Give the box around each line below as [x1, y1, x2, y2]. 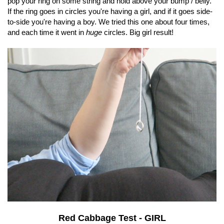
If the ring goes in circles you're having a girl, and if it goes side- [7, 7, 212, 16]
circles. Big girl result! [102, 28, 173, 37]
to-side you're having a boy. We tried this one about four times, [7, 17, 209, 26]
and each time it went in [7, 28, 86, 37]
